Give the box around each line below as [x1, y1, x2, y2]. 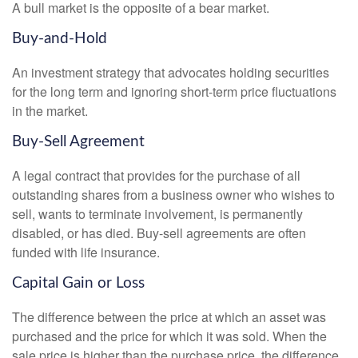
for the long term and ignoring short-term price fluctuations [12, 82, 336, 101]
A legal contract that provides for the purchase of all [12, 165, 300, 185]
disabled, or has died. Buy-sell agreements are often [12, 223, 306, 242]
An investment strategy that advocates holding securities [12, 63, 329, 82]
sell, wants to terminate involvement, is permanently [12, 204, 303, 223]
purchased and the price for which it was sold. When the [12, 326, 327, 345]
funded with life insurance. [12, 242, 160, 261]
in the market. [12, 101, 88, 121]
